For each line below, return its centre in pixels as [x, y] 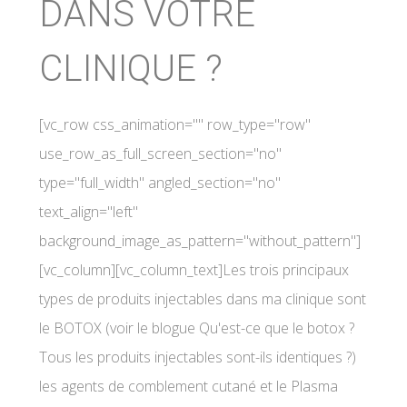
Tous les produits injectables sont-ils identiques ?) [198, 357]
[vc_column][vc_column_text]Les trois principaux [194, 270]
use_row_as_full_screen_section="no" [160, 154]
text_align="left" [89, 212]
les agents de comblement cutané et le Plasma [189, 386]
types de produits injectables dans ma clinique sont [203, 299]
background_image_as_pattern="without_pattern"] [200, 241]
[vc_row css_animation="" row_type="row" [175, 124]
